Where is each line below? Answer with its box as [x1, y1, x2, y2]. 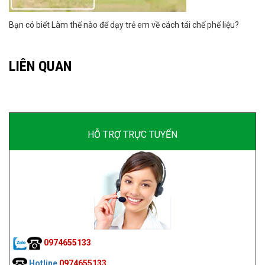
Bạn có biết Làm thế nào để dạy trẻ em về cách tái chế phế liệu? [9, 20, 239, 30]
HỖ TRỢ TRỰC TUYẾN [88, 129, 177, 141]
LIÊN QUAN [9, 57, 72, 75]
